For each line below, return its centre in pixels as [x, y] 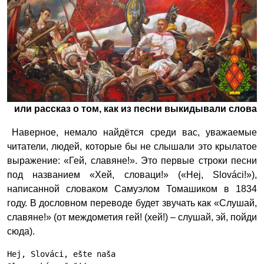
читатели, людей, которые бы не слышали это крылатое [132, 146]
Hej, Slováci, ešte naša [61, 254]
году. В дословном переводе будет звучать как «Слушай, [132, 203]
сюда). [21, 231]
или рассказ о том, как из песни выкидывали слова [136, 109]
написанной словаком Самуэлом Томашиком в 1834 [132, 189]
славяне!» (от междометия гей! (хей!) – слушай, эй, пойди [132, 217]
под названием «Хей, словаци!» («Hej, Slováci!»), [132, 175]
